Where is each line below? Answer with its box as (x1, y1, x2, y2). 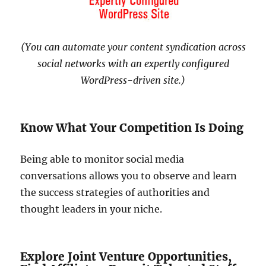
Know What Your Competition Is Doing (20, 120, 244, 135)
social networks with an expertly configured (37, 57, 229, 69)
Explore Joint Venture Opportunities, (20, 249, 232, 264)
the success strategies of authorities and (20, 186, 210, 198)
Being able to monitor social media (20, 153, 185, 165)
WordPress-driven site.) (81, 74, 185, 86)
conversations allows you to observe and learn (20, 169, 237, 182)
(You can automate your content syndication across (20, 40, 246, 53)
